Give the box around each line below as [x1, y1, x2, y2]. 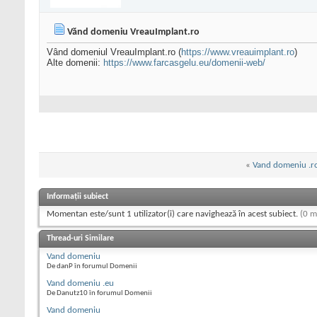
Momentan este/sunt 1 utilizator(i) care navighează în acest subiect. [47, 209, 300, 219]
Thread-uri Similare [47, 234, 114, 243]
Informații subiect [47, 192, 108, 202]
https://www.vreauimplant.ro [181, 47, 294, 58]
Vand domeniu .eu [47, 279, 114, 289]
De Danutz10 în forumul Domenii [47, 289, 152, 298]
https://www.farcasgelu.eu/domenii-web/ [103, 57, 265, 69]
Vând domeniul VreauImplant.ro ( [47, 47, 181, 58]
